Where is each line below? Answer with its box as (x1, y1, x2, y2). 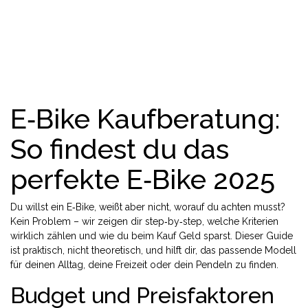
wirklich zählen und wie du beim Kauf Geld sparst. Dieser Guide (10, 230, 293, 241)
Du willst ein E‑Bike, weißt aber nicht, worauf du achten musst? (10, 201, 285, 212)
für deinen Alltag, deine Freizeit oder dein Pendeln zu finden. (10, 259, 278, 270)
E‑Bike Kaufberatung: (10, 102, 280, 135)
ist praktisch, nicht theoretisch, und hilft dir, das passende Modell (10, 245, 296, 256)
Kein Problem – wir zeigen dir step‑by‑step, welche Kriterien (10, 216, 278, 227)
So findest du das (10, 133, 229, 165)
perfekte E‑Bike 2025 (10, 163, 275, 195)
